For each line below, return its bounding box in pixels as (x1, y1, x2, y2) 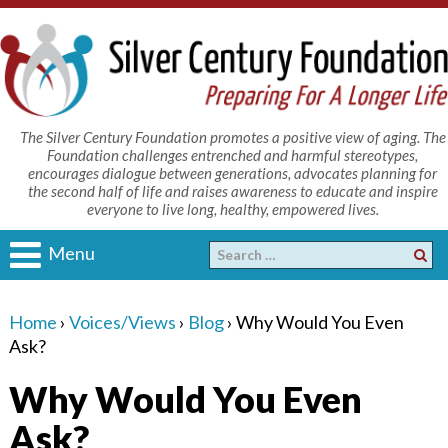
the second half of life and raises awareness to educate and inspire (27, 181, 438, 200)
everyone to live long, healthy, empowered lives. (86, 199, 379, 218)
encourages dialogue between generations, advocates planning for (28, 163, 438, 182)
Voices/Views (68, 310, 176, 333)
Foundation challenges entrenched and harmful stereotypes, (47, 145, 419, 164)
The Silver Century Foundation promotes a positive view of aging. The (19, 127, 446, 146)
